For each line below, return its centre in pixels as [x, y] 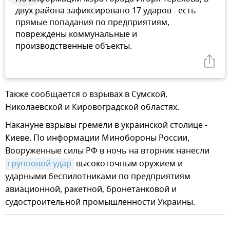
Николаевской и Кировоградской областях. [92, 108]
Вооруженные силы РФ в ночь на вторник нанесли [107, 151]
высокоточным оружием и [128, 164]
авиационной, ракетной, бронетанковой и [91, 190]
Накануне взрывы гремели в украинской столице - [106, 126]
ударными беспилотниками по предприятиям [98, 177]
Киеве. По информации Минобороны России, [97, 138]
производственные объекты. [74, 46]
